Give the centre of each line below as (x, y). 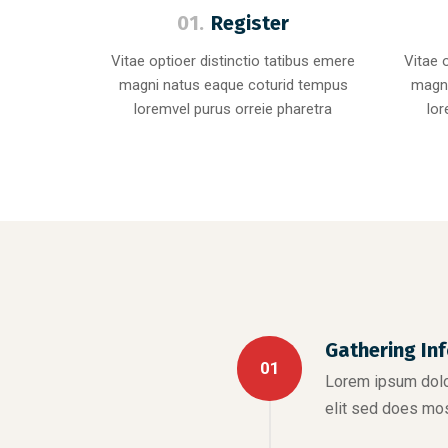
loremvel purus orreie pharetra (233, 109)
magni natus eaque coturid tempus (233, 85)
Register (250, 23)
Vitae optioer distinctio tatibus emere (233, 61)
